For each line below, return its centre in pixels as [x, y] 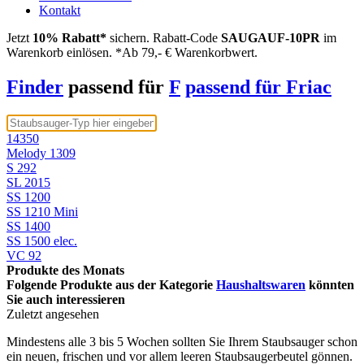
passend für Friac [258, 87]
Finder [35, 87]
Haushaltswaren [261, 285]
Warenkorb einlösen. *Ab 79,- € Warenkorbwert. [132, 53]
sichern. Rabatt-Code [164, 38]
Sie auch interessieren [66, 300]
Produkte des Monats [65, 271]
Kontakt [60, 11]
